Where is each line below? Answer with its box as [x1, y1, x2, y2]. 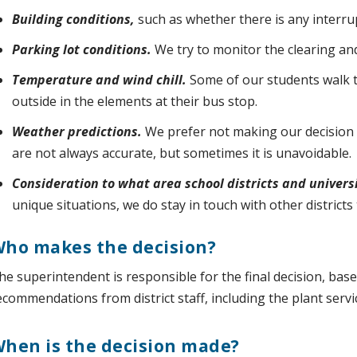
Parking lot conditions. [11, 40, 151, 58]
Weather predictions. [11, 123, 145, 141]
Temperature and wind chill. [11, 70, 186, 88]
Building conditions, [11, 10, 138, 28]
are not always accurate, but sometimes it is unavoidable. [11, 144, 351, 163]
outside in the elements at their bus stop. [11, 92, 257, 110]
